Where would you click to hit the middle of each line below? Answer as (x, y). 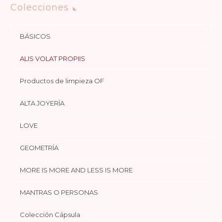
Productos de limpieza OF (62, 81)
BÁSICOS (35, 36)
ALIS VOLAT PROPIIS (53, 58)
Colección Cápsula (50, 214)
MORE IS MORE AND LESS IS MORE (76, 170)
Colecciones (40, 8)
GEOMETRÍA (39, 147)
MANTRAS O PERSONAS (59, 192)
